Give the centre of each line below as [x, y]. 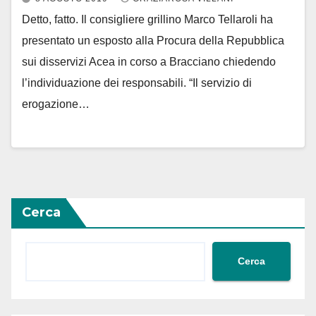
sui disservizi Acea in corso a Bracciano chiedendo [149, 62]
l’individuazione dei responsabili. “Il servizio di [137, 83]
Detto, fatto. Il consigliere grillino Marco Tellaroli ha [147, 20]
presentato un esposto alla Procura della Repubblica [153, 41]
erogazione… [56, 104]
